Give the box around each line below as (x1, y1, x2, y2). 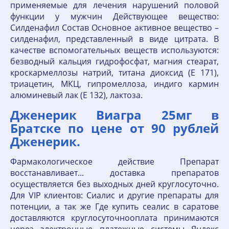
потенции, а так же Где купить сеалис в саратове (10, 200, 219, 212)
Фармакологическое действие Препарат (10, 155, 219, 167)
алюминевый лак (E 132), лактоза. (10, 89, 143, 101)
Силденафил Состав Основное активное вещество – (10, 21, 219, 33)
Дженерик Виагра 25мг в (10, 106, 219, 123)
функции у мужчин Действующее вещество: (10, 10, 219, 22)
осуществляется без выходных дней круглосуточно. (10, 178, 219, 190)
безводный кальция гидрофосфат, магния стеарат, (10, 55, 219, 67)
